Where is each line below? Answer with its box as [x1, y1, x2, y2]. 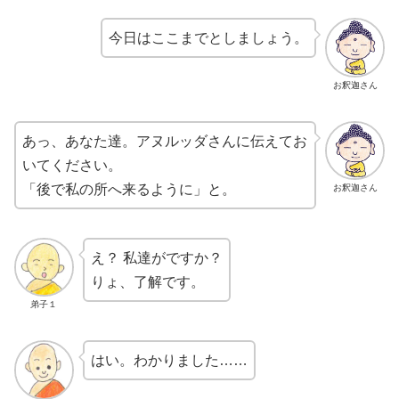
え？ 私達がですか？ [90, 249, 223, 265]
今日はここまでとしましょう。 [109, 30, 309, 46]
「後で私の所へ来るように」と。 [22, 181, 236, 197]
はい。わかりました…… [90, 353, 248, 369]
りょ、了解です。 [90, 273, 205, 289]
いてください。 [22, 157, 122, 173]
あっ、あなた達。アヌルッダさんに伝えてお [22, 133, 307, 149]
